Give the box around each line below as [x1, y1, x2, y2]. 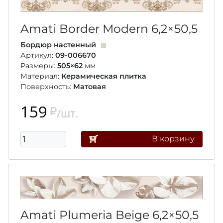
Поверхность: [20, 82, 73, 91]
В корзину [152, 134, 195, 144]
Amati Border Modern [20, 21, 151, 36]
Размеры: [20, 61, 57, 70]
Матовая [73, 82, 106, 91]
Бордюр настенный [20, 40, 96, 49]
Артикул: [20, 50, 55, 60]
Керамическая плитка [61, 71, 146, 81]
